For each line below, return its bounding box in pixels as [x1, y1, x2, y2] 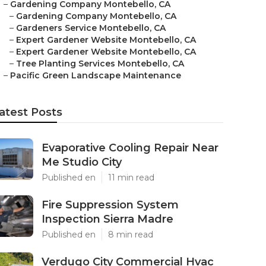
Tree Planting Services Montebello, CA [16, 58, 184, 69]
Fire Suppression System [42, 198, 179, 211]
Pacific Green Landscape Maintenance [10, 70, 181, 81]
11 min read [108, 172, 154, 183]
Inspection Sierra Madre [42, 213, 173, 226]
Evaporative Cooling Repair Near [42, 141, 218, 154]
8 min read [108, 229, 153, 240]
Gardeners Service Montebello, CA [16, 23, 166, 33]
